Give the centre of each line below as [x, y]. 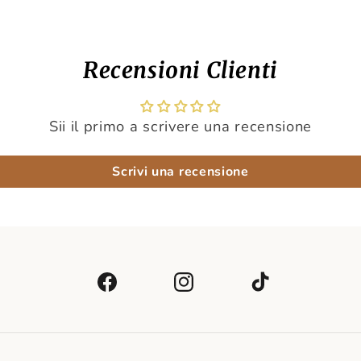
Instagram [184, 277]
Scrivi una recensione [180, 172]
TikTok [249, 277]
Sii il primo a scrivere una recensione [180, 127]
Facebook [105, 277]
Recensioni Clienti [180, 71]
